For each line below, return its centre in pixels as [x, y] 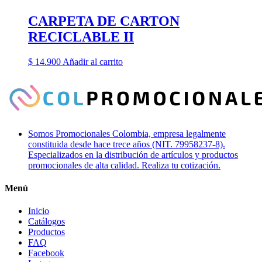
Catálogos [46, 222]
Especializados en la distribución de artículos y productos [133, 154]
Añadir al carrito [93, 61]
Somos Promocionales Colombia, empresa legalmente [127, 133]
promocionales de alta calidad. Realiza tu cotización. [124, 165]
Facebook [46, 253]
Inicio [39, 211]
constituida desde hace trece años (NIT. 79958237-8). [127, 144]
